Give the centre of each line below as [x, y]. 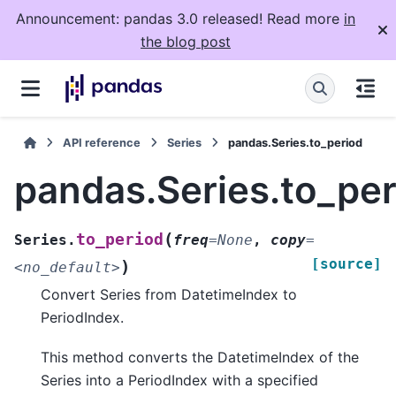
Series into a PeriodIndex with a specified [179, 380]
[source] [346, 264]
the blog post [186, 42]
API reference [102, 143]
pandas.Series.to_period [296, 143]
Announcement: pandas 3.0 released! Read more [180, 19]
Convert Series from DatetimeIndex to [169, 295]
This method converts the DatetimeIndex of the [200, 357]
